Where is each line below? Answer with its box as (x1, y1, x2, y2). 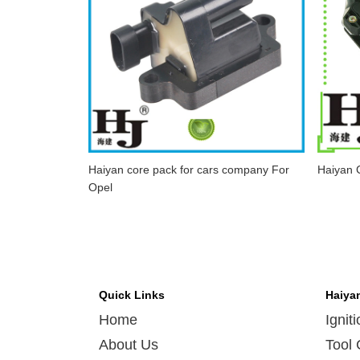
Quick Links (98, 288, 165, 301)
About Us (98, 337, 158, 353)
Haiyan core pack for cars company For (88, 163, 289, 176)
